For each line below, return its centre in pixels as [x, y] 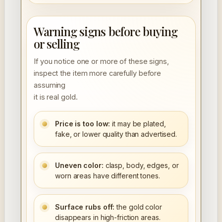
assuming [50, 85]
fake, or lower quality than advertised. [116, 134]
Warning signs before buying [106, 31]
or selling [57, 44]
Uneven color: [79, 166]
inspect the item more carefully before [98, 73]
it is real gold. [56, 97]
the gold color [138, 207]
